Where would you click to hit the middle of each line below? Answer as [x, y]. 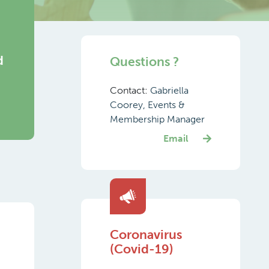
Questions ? [144, 62]
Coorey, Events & [147, 105]
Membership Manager [157, 119]
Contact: [130, 90]
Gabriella [169, 90]
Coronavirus [146, 234]
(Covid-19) [141, 249]
